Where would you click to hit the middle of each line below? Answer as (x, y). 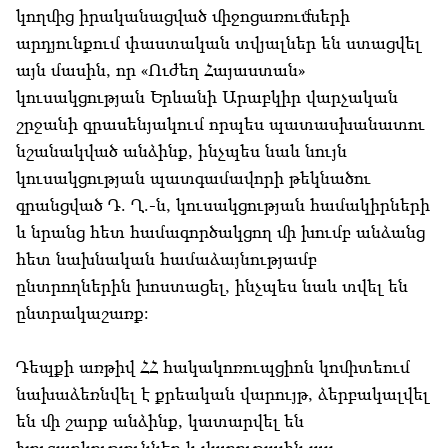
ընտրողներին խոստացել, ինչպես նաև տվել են (212, 286)
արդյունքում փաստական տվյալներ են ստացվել (218, 43)
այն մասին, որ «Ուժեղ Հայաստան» (160, 70)
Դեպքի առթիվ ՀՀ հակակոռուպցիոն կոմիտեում (213, 367)
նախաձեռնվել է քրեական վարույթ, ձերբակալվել (222, 394)
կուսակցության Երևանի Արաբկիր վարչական (207, 97)
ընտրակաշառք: (82, 313)
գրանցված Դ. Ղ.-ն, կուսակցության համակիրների (223, 205)
